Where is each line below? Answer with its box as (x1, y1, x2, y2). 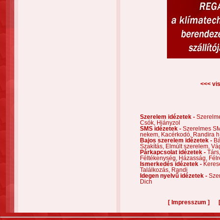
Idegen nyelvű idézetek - (140, 173, 209, 179)
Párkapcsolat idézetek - (140, 149, 207, 155)
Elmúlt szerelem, (165, 143, 211, 149)
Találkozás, (140, 167, 171, 173)
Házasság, (179, 155, 209, 161)
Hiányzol (157, 120, 180, 126)
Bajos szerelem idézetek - (140, 137, 214, 143)
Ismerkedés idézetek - (140, 161, 203, 167)
